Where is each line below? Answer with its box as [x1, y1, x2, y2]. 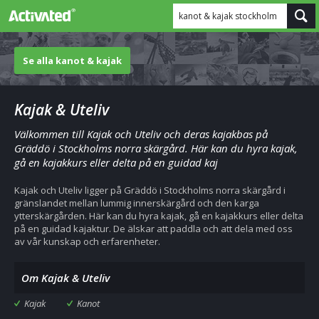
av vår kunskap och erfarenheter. [14, 235, 160, 248]
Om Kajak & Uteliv [21, 271, 110, 285]
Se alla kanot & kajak [23, 54, 122, 67]
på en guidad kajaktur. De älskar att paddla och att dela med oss [14, 222, 293, 235]
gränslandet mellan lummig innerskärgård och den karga [14, 197, 259, 209]
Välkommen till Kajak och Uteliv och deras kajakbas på [14, 127, 268, 141]
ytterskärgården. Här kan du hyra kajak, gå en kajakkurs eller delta [14, 209, 303, 222]
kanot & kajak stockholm [179, 10, 277, 22]
